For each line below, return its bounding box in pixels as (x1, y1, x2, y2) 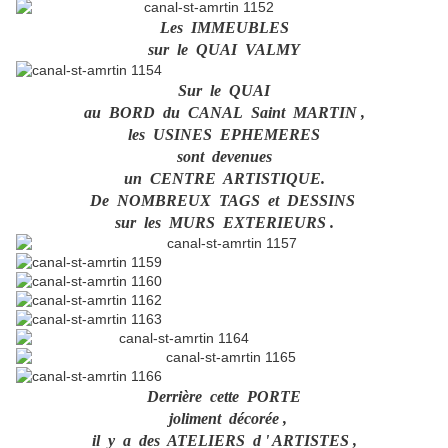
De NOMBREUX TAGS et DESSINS (89, 192, 359, 210)
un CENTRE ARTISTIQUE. (123, 170, 325, 188)
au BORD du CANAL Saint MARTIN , (83, 104, 365, 122)
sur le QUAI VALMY (148, 41, 300, 59)
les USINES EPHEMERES (128, 126, 320, 144)
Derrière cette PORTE (147, 388, 301, 406)
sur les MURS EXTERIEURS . (114, 214, 334, 232)
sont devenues (176, 148, 272, 166)
